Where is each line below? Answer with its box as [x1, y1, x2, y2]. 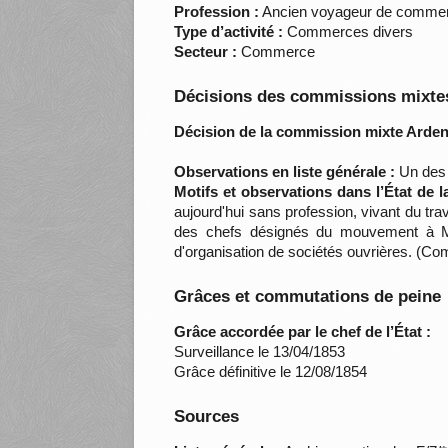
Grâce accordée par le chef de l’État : [174, 323, 432, 341]
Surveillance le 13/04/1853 [174, 343, 346, 361]
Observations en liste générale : [174, 163, 396, 181]
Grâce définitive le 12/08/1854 [174, 363, 368, 381]
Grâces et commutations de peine [174, 287, 442, 307]
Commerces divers [283, 23, 414, 41]
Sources [174, 407, 240, 427]
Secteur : [174, 43, 238, 61]
